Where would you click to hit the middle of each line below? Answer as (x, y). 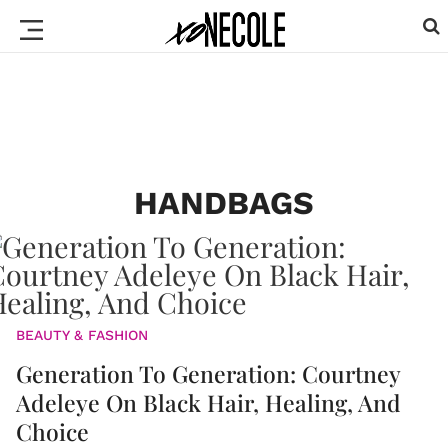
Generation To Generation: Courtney (208, 373)
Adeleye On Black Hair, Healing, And (208, 402)
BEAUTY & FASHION (82, 335)
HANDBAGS (224, 203)
